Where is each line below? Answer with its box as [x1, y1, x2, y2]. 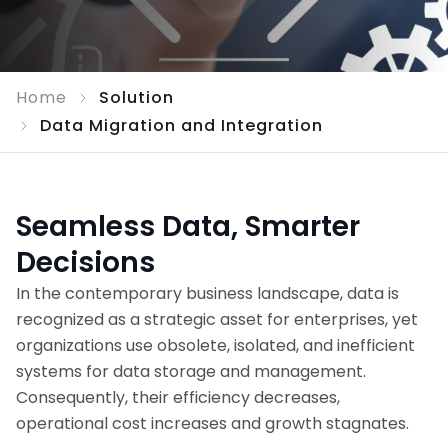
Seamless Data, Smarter [16, 207, 360, 246]
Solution [99, 86, 174, 109]
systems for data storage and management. [16, 360, 366, 383]
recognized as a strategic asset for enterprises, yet [16, 308, 418, 331]
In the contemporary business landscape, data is [16, 282, 399, 305]
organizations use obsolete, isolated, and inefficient [16, 334, 415, 357]
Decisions [16, 243, 155, 282]
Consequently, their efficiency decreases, [16, 386, 340, 409]
